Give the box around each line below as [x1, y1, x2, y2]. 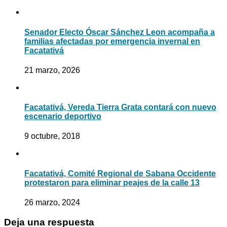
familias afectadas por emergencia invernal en [24, 36, 200, 46]
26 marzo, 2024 [24, 198, 80, 207]
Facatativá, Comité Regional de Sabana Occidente [24, 169, 216, 178]
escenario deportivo [24, 112, 101, 121]
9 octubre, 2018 [24, 132, 80, 141]
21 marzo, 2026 [24, 65, 80, 74]
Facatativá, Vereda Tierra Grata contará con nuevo [24, 103, 216, 112]
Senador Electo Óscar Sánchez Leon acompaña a [24, 27, 215, 36]
